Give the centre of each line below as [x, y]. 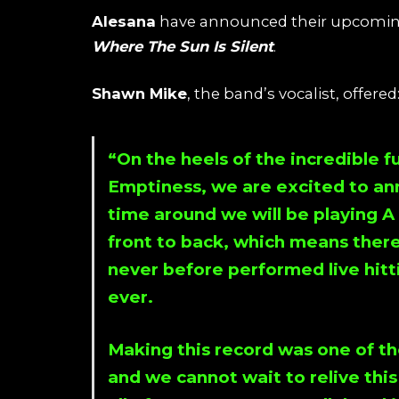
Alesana [124, 21]
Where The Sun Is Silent [183, 46]
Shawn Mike [139, 94]
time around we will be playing [245, 214]
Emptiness [155, 186]
